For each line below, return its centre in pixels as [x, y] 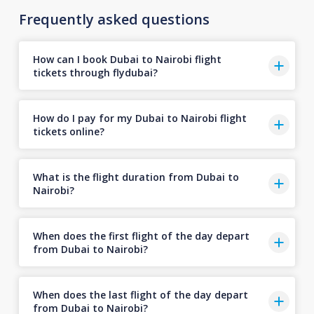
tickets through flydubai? [95, 72]
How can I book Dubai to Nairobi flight [127, 59]
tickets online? [68, 131]
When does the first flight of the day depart [141, 235]
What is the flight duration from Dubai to [136, 177]
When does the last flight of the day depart [140, 294]
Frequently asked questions [114, 19]
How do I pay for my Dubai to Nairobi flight [139, 118]
